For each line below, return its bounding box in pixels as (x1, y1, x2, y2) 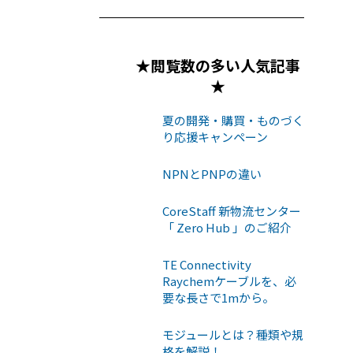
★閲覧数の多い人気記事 (135, 54, 300, 76)
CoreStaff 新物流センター (162, 202, 301, 219)
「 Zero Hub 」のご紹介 (162, 218, 292, 236)
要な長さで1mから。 (162, 288, 274, 306)
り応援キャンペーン (162, 128, 268, 145)
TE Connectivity (162, 255, 251, 273)
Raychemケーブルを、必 (162, 272, 296, 289)
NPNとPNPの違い (162, 165, 262, 182)
